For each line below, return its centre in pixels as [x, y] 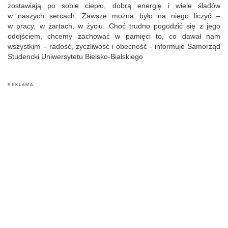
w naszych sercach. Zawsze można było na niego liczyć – [114, 16]
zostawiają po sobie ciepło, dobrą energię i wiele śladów [114, 5]
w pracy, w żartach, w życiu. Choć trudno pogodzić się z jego [114, 26]
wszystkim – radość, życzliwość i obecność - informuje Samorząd [114, 46]
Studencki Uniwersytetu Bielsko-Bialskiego [75, 56]
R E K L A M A [21, 84]
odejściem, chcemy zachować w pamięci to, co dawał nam [114, 36]
